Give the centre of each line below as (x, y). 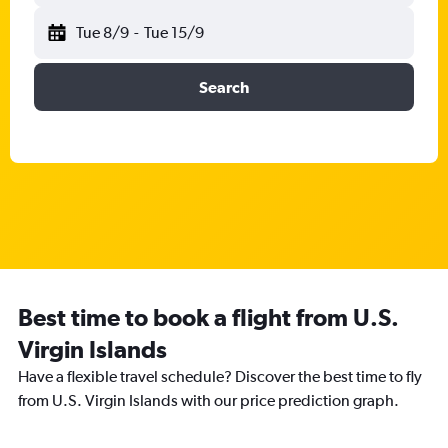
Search (224, 87)
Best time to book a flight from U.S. (208, 317)
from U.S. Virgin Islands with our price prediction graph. (208, 400)
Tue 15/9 (173, 32)
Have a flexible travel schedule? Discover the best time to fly (220, 376)
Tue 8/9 (102, 32)
